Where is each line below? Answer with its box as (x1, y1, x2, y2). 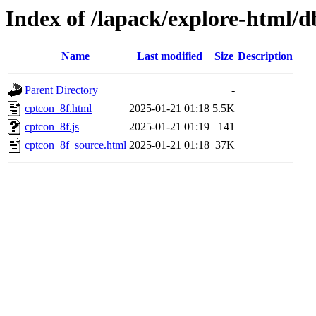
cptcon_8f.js (25, 121, 79, 133)
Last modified (136, 50, 202, 63)
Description (238, 50, 293, 63)
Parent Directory (25, 84, 98, 97)
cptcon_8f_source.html (25, 139, 126, 152)
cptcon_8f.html (25, 102, 92, 115)
